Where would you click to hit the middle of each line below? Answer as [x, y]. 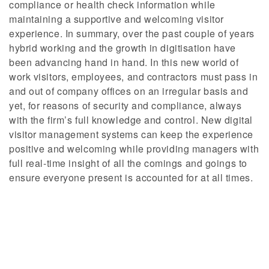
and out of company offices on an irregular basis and [129, 91]
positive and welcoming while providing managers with [134, 148]
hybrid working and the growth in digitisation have [122, 47]
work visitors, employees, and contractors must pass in [134, 76]
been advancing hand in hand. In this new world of [124, 62]
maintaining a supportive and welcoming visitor [116, 19]
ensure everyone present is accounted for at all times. [131, 177]
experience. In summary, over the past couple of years [132, 33]
